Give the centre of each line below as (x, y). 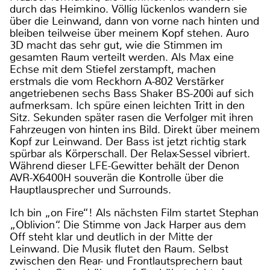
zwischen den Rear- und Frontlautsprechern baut (126, 261)
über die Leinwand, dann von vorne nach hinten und (134, 21)
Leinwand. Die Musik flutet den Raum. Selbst (119, 249)
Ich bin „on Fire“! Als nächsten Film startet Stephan (134, 212)
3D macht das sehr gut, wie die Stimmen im (116, 45)
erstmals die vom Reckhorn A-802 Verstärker (117, 81)
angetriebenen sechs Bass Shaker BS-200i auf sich (132, 93)
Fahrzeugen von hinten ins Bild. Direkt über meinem (135, 129)
